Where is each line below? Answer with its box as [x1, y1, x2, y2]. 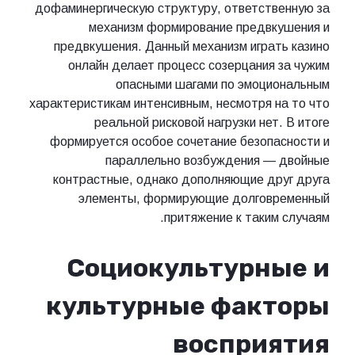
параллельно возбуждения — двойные [105, 154, 330, 168]
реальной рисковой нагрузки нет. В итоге [94, 116, 330, 130]
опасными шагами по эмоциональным [116, 78, 330, 92]
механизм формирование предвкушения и [89, 21, 330, 35]
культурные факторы [46, 290, 330, 321]
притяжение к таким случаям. [164, 211, 330, 225]
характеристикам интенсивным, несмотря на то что [29, 97, 330, 111]
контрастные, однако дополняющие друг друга [53, 173, 330, 187]
